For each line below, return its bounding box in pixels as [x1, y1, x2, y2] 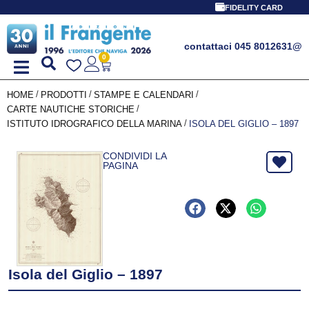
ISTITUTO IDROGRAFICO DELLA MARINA [7, 118, 182, 129]
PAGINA [102, 159, 138, 171]
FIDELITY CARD [224, 3, 283, 12]
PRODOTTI [41, 89, 87, 100]
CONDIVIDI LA [102, 150, 166, 161]
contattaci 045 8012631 [184, 41, 292, 52]
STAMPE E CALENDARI [94, 89, 194, 100]
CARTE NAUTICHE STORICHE [7, 103, 134, 114]
